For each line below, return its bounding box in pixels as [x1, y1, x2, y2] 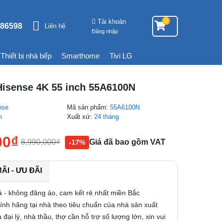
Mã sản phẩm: [67, 104, 111, 111]
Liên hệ [44, 22, 65, 30]
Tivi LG [110, 52, 133, 60]
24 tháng [94, 113, 119, 120]
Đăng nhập [91, 28, 118, 34]
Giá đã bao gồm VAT [89, 138, 166, 146]
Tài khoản [97, 17, 126, 25]
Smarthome [61, 52, 100, 60]
